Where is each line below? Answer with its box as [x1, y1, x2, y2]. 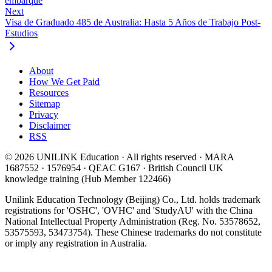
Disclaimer [29, 120, 70, 131]
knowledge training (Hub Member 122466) [5, 173, 171, 184]
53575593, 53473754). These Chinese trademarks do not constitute [5, 226, 262, 237]
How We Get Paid [29, 76, 100, 87]
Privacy [29, 109, 58, 120]
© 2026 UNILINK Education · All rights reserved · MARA [5, 151, 234, 162]
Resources [29, 87, 69, 98]
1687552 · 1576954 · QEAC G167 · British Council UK [5, 162, 223, 173]
